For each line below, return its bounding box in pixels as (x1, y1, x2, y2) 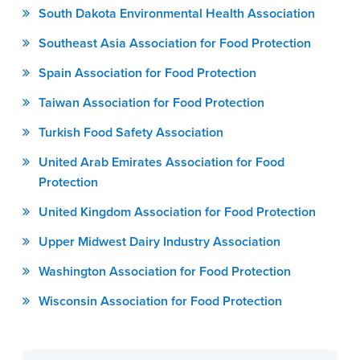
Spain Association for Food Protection (39, 63, 256, 82)
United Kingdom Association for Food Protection (39, 202, 316, 221)
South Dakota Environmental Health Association (39, 4, 315, 22)
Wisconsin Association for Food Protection (39, 292, 282, 310)
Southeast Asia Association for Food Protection (39, 34, 311, 52)
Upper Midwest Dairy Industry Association (39, 232, 280, 251)
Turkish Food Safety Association (39, 123, 223, 141)
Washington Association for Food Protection (39, 262, 291, 280)
